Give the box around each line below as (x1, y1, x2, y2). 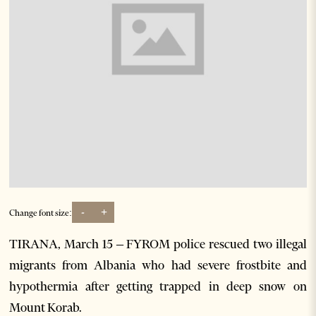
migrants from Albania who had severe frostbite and (9, 257, 307, 274)
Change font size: (9, 207, 73, 218)
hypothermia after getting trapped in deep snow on (9, 279, 307, 295)
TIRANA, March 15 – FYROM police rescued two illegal (9, 236, 307, 253)
